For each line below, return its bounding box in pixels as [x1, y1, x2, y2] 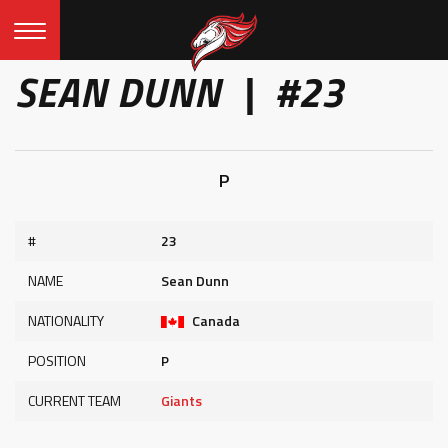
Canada [189, 310, 241, 331]
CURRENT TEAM [28, 390, 121, 411]
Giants [161, 390, 203, 411]
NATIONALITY [28, 310, 104, 331]
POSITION [28, 350, 86, 371]
